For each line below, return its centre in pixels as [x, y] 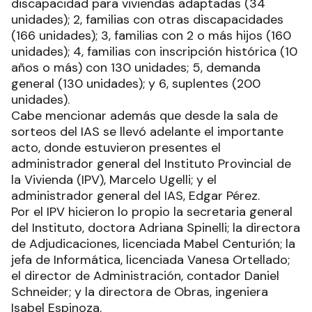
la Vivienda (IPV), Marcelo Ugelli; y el [114, 180]
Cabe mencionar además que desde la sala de [145, 116]
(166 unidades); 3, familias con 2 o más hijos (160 [151, 36]
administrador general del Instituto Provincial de [151, 164]
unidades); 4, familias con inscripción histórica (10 [154, 52]
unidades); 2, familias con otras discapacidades [147, 20]
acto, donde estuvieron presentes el [116, 148]
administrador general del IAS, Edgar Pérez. [135, 196]
